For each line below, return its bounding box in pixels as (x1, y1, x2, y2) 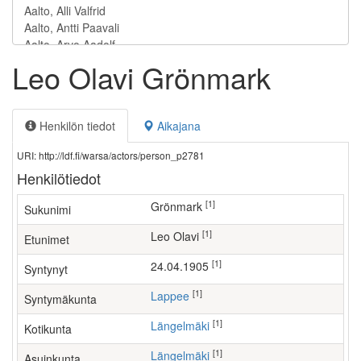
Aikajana (154, 118, 201, 134)
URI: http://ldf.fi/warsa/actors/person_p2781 (17, 148, 205, 162)
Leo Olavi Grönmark (12, 56, 271, 98)
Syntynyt (24, 261, 68, 277)
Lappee (157, 288, 189, 304)
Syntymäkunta (24, 291, 97, 307)
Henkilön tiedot (36, 118, 115, 134)
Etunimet (24, 231, 69, 247)
